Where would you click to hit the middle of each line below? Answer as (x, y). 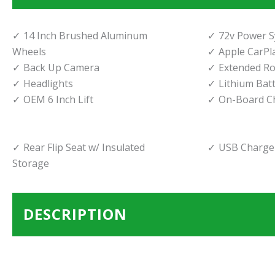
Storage (31, 163)
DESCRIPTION (75, 214)
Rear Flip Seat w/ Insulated (84, 147)
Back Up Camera (61, 67)
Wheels (29, 51)
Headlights (48, 83)
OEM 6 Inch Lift (58, 99)
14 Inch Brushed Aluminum (85, 35)
